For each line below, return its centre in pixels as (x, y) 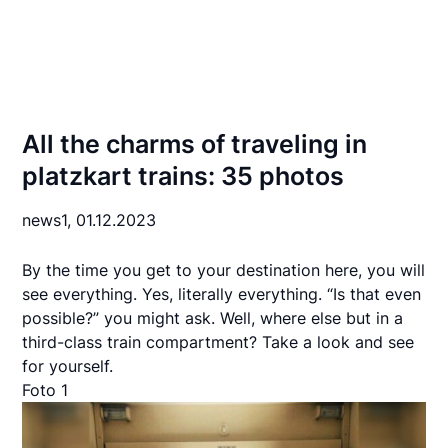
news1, (49, 220)
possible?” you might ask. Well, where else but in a (213, 318)
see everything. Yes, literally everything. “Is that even (222, 294)
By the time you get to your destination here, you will (224, 270)
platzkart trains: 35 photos (183, 176)
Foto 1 (45, 390)
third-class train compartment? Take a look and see (218, 342)
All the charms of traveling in (195, 144)
